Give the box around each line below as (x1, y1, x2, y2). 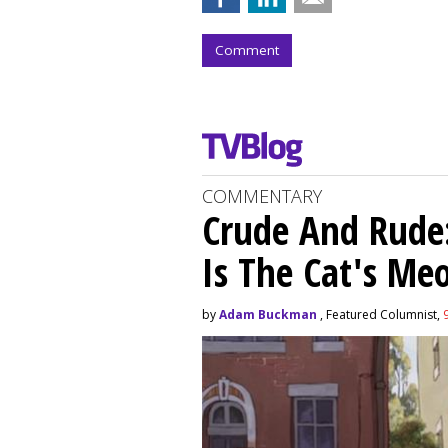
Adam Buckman (219, 305, 317, 323)
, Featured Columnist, (317, 305, 443, 323)
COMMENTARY (202, 183, 322, 208)
